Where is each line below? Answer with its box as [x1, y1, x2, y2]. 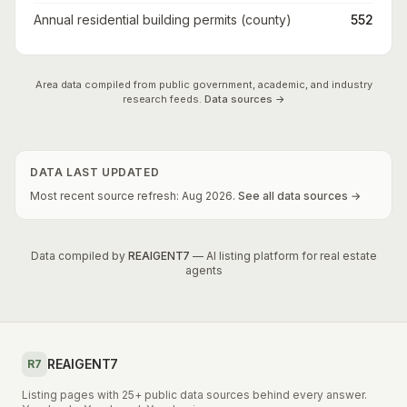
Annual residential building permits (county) [34, 12, 292, 27]
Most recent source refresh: [30, 189, 182, 203]
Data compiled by [30, 249, 125, 263]
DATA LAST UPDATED [30, 165, 160, 179]
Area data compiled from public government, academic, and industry [35, 78, 372, 91]
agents [184, 263, 223, 277]
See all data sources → [238, 189, 361, 203]
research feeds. [122, 93, 202, 105]
